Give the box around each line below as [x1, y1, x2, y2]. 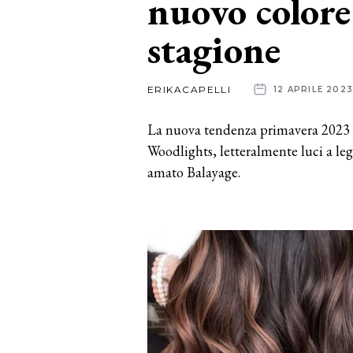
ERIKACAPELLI [147, 83, 232, 95]
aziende [25, 87, 89, 112]
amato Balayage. [147, 162, 240, 181]
